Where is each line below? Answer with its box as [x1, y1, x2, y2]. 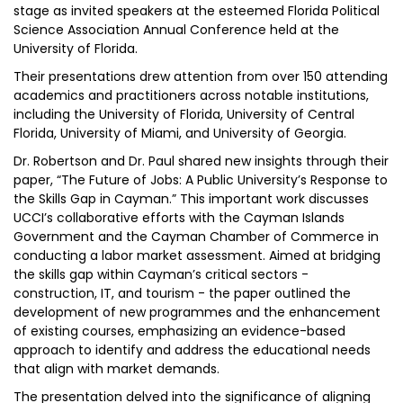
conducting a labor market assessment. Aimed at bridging [13, 246, 381, 264]
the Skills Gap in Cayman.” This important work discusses [13, 190, 369, 208]
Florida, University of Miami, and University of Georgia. [13, 124, 346, 142]
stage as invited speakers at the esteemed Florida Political [13, 2, 380, 20]
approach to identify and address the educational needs [13, 341, 371, 359]
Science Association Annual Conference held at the [13, 21, 339, 39]
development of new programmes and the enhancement [13, 303, 381, 321]
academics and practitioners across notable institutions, [13, 86, 369, 104]
